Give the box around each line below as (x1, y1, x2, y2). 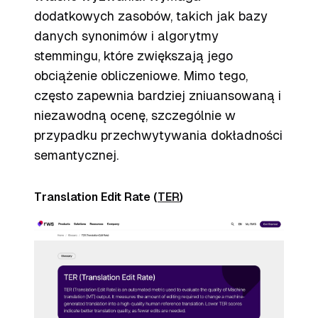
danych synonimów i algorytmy (34, 28, 219, 43)
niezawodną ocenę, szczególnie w (34, 108, 236, 123)
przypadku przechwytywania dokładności (34, 128, 283, 143)
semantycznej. (34, 148, 119, 163)
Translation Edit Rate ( (34, 190, 158, 204)
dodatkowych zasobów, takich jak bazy (34, 9, 268, 23)
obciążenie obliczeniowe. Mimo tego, (34, 68, 248, 83)
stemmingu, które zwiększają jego (34, 48, 233, 63)
